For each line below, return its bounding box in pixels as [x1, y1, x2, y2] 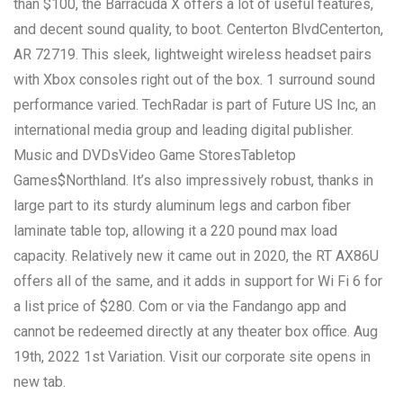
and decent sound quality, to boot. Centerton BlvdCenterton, [13, 20, 383, 38]
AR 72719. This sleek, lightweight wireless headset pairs [13, 45, 372, 63]
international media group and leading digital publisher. [13, 121, 354, 139]
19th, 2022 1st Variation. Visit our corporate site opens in [13, 347, 371, 365]
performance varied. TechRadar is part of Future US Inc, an [13, 95, 376, 113]
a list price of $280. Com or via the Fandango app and [13, 297, 346, 315]
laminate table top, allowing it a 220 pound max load [13, 221, 337, 239]
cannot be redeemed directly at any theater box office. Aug [13, 322, 378, 340]
